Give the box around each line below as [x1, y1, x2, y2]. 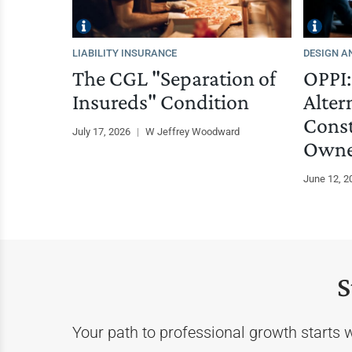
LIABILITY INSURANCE [72, 46, 177, 59]
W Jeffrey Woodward [145, 125, 240, 137]
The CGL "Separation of [72, 65, 276, 90]
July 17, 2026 [72, 125, 133, 137]
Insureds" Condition [72, 89, 249, 114]
